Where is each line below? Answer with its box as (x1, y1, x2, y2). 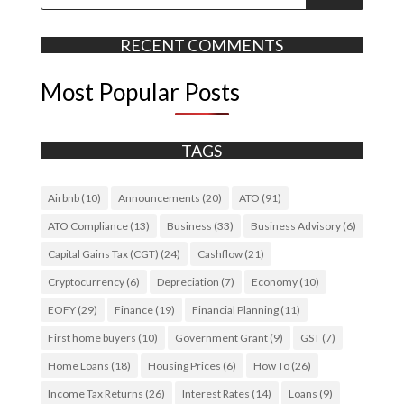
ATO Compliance (47, 219, 128, 233)
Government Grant (174, 331, 268, 344)
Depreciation (156, 275, 219, 289)
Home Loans (47, 359, 109, 372)
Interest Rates (181, 387, 250, 400)
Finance (114, 303, 153, 317)
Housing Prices (147, 359, 221, 372)
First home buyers (47, 331, 136, 344)
